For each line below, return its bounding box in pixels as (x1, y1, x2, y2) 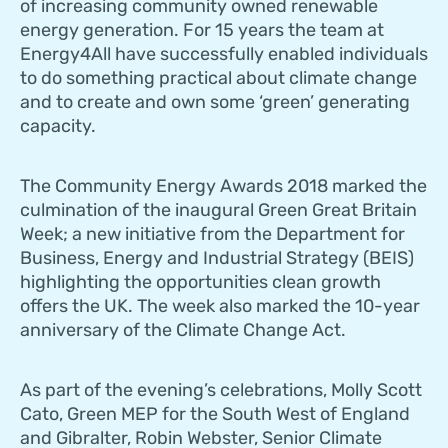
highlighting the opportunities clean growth (20, 271, 381, 294)
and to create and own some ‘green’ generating (20, 91, 410, 114)
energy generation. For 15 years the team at (20, 19, 384, 42)
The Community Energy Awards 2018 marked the (20, 175, 427, 198)
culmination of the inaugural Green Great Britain (20, 199, 417, 222)
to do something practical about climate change (20, 67, 417, 90)
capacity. (20, 115, 96, 138)
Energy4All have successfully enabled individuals (20, 43, 428, 66)
